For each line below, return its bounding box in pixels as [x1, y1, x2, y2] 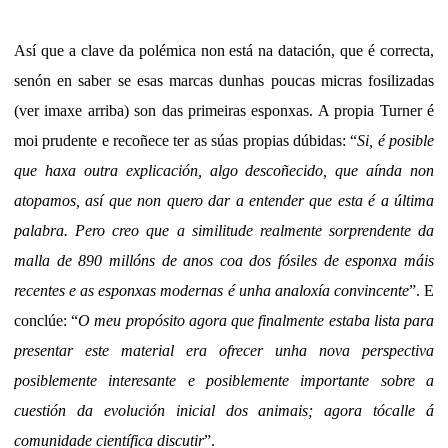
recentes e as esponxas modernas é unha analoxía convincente [14, 282, 409, 300]
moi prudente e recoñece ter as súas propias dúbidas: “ [14, 132, 358, 150]
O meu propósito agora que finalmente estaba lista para [78, 312, 435, 330]
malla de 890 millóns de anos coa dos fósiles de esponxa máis [14, 252, 434, 270]
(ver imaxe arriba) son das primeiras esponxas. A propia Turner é [14, 102, 434, 120]
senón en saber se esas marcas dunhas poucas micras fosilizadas [14, 72, 434, 90]
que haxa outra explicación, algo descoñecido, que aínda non [14, 162, 434, 180]
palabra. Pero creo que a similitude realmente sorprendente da [14, 222, 434, 240]
